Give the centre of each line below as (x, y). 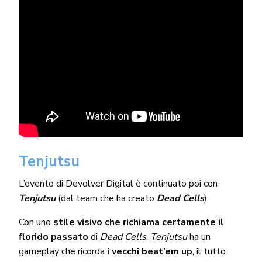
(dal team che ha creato (105, 198)
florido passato (53, 237)
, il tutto (209, 251)
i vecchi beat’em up (150, 251)
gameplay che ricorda (63, 251)
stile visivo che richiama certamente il (139, 222)
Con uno (36, 222)
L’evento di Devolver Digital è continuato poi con (118, 183)
